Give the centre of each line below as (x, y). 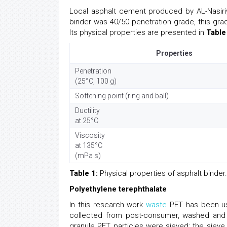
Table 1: (84, 173)
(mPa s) (88, 156)
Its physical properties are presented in (138, 32)
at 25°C (87, 121)
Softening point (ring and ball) (122, 96)
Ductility (87, 110)
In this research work (108, 205)
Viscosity (90, 135)
